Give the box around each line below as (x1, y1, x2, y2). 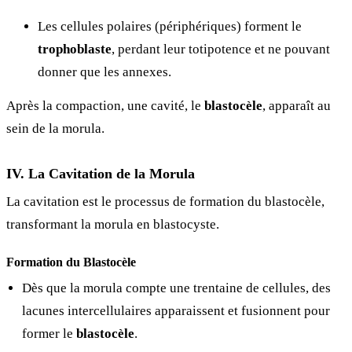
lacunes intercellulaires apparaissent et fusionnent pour (22, 302, 330, 318)
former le (22, 325, 76, 341)
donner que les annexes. (38, 64, 171, 79)
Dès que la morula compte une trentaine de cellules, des (22, 280, 331, 295)
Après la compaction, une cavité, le (6, 97, 204, 113)
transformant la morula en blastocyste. (6, 216, 219, 232)
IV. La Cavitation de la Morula (6, 165, 195, 181)
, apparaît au (262, 97, 331, 113)
